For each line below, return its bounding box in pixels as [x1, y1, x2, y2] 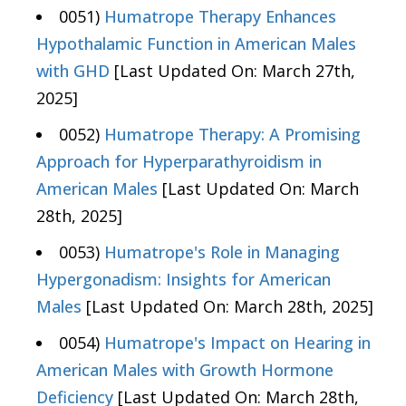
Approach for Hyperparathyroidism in [36, 150, 322, 173]
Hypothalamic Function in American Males [36, 33, 356, 55]
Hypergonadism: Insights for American [36, 268, 331, 291]
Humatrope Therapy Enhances [104, 5, 336, 28]
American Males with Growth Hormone [36, 359, 333, 382]
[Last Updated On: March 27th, [110, 60, 355, 82]
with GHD [36, 60, 110, 82]
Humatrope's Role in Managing [104, 241, 340, 264]
